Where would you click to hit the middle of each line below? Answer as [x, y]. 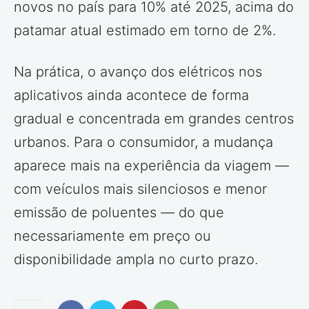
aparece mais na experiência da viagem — [151, 166]
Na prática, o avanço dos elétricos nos [138, 72]
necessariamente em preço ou [112, 236]
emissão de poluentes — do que [119, 213]
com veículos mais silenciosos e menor [140, 189]
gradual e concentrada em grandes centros [154, 119]
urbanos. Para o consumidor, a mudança [143, 142]
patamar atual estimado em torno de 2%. [145, 31]
